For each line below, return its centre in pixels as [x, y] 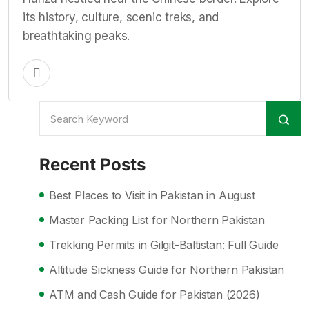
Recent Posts [92, 165]
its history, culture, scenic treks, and [121, 17]
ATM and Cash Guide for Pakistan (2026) [154, 295]
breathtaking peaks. [77, 36]
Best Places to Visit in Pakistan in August [152, 195]
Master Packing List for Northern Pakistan [157, 220]
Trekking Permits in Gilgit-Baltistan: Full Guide [164, 245]
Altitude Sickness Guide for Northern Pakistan [167, 270]
